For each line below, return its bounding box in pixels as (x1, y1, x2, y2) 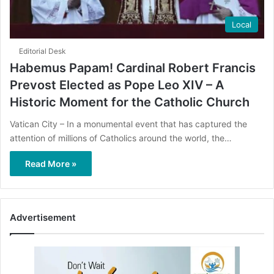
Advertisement (10, 211, 76, 223)
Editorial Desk (19, 46, 66, 56)
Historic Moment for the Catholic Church (10, 94, 250, 109)
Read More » (25, 158, 76, 169)
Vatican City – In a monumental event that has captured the (10, 118, 247, 129)
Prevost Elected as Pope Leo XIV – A (10, 77, 224, 92)
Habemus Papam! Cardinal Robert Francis (10, 60, 256, 75)
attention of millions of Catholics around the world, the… (10, 132, 232, 143)
